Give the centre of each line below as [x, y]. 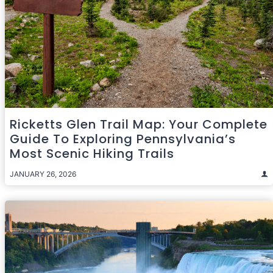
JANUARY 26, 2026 [43, 174]
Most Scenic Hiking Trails [92, 153]
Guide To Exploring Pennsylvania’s [123, 139]
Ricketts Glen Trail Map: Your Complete [139, 124]
